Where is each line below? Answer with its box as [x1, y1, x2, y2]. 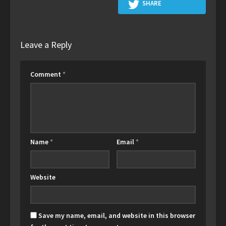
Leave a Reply [20, 39, 72, 51]
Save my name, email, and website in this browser [38, 210, 195, 220]
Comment [30, 70, 63, 79]
